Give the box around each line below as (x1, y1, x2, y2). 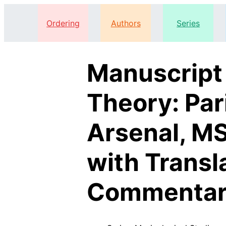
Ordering (46, 18, 80, 28)
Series (177, 18, 200, 28)
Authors (110, 18, 141, 28)
